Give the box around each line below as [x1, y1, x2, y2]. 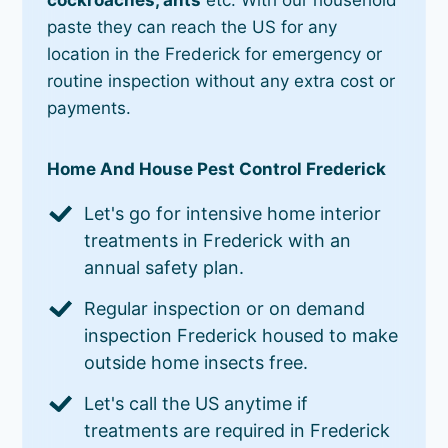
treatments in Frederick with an [84, 229, 352, 251]
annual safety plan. [84, 256, 245, 278]
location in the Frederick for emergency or [47, 43, 383, 64]
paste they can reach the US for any [47, 16, 338, 37]
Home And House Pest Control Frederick [47, 158, 387, 179]
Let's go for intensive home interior [84, 202, 382, 224]
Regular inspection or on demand [84, 297, 366, 319]
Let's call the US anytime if [84, 392, 309, 414]
